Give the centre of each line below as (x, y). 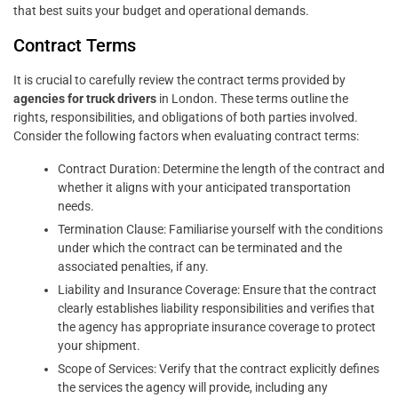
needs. (76, 207)
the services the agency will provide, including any (193, 388)
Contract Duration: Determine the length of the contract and (221, 169)
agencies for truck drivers (85, 99)
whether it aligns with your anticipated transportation (204, 188)
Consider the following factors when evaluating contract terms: (186, 136)
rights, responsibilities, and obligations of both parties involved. (186, 118)
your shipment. (99, 346)
